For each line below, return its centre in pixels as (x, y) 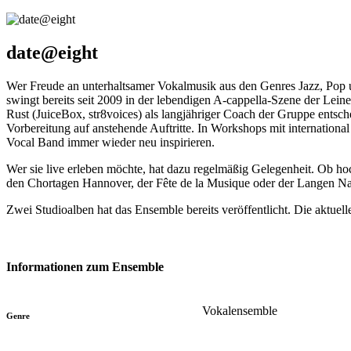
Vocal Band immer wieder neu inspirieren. (110, 143)
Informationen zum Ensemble (85, 267)
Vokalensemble (240, 310)
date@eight (52, 53)
